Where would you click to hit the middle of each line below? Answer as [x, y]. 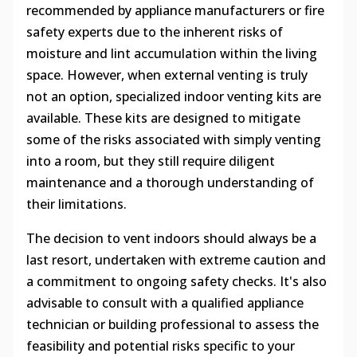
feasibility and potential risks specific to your [160, 346]
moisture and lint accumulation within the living [171, 54]
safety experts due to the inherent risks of [154, 32]
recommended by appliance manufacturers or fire [175, 11]
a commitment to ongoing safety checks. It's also [176, 282]
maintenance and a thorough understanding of [170, 183]
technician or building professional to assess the [172, 325]
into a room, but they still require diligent [150, 161]
